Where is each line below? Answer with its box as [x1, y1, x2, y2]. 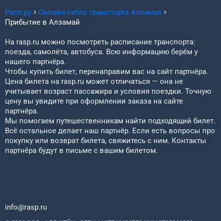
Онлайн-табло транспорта [38, 8, 131, 17]
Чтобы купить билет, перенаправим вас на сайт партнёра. [5, 67, 208, 76]
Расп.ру [5, 8, 31, 17]
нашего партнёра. [5, 57, 66, 66]
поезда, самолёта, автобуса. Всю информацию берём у [5, 47, 198, 56]
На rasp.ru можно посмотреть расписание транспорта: [5, 37, 195, 46]
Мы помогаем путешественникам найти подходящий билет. [5, 116, 216, 125]
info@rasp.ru [5, 203, 47, 212]
